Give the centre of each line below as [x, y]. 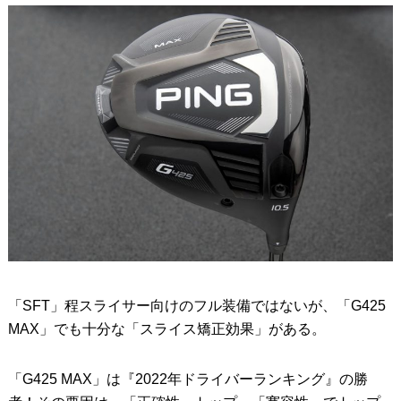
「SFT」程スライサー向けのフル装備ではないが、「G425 [196, 306]
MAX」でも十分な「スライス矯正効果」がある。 [166, 329]
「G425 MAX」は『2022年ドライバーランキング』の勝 [188, 380]
